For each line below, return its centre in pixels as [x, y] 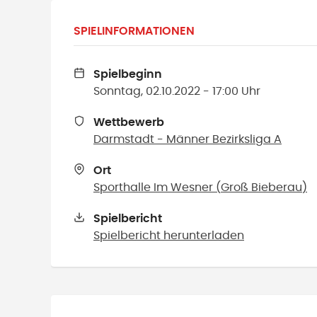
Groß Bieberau [261, 188]
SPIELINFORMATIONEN [134, 31]
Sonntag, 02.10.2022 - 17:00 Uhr [177, 91]
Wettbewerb [129, 122]
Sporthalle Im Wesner [153, 188]
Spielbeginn [128, 74]
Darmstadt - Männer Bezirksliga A [188, 139]
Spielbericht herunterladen [169, 236]
